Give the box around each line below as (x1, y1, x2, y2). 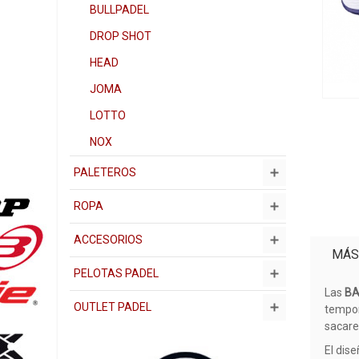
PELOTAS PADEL (74, 267, 159, 280)
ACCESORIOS (74, 233, 143, 246)
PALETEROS (74, 166, 136, 179)
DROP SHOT (90, 30, 151, 42)
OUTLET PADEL (74, 301, 151, 313)
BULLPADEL (90, 3, 149, 16)
